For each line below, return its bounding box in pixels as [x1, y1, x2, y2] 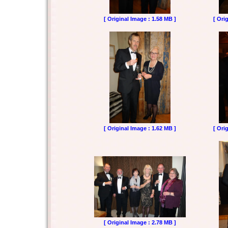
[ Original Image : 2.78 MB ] [104, 219, 176, 225]
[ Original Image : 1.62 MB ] [104, 125, 176, 131]
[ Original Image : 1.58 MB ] [104, 16, 176, 22]
